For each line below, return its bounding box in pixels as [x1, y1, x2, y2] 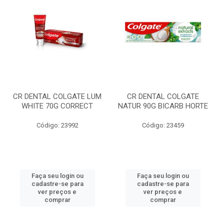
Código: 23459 [141, 121, 184, 129]
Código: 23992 [36, 121, 78, 129]
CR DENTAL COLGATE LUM [13, 92, 101, 101]
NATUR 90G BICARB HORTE [117, 101, 208, 110]
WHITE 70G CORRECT [21, 101, 93, 110]
